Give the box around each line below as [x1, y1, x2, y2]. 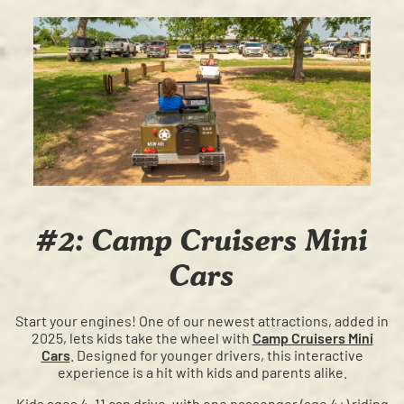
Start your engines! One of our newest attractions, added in [15, 312, 389, 330]
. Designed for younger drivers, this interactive [69, 346, 363, 364]
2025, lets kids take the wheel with [31, 329, 252, 347]
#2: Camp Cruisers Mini [36, 222, 368, 258]
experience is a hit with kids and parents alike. [57, 363, 347, 381]
